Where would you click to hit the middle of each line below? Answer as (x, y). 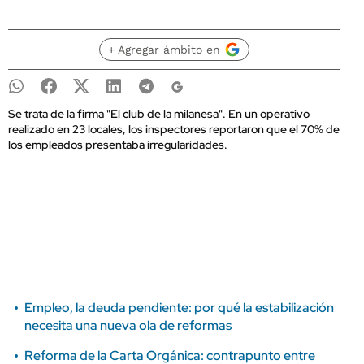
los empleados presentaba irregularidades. (118, 145)
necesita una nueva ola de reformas (128, 325)
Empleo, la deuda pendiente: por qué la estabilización (179, 308)
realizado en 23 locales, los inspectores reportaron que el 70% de (174, 129)
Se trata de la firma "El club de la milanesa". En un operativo (159, 114)
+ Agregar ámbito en (164, 50)
